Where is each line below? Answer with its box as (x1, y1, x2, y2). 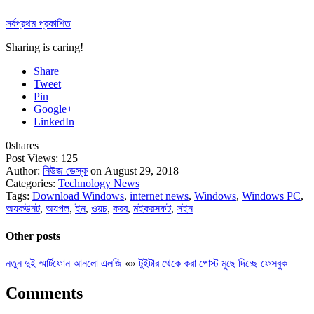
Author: (6, 164, 43, 177)
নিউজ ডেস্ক (43, 164, 88, 177)
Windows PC (242, 189, 301, 202)
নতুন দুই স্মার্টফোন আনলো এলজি (6, 257, 122, 270)
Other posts (6, 230, 60, 243)
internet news (130, 189, 189, 202)
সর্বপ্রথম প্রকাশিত (6, 17, 71, 29)
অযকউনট (6, 202, 40, 214)
